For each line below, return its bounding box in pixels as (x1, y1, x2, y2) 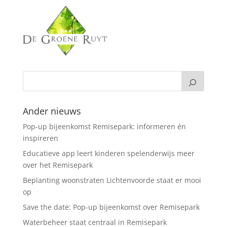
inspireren (22, 133, 58, 143)
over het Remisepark (22, 160, 93, 170)
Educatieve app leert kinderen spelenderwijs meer (22, 148, 195, 158)
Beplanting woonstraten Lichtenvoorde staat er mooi (22, 175, 201, 185)
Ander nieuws (22, 104, 81, 117)
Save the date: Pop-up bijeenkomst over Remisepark (22, 202, 200, 212)
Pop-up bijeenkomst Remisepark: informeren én (22, 121, 186, 131)
